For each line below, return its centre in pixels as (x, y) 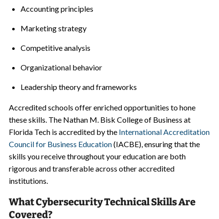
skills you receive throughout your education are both (97, 156)
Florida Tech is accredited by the (64, 132)
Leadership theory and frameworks (78, 87)
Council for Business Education (60, 144)
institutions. (28, 181)
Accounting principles (57, 9)
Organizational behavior (61, 67)
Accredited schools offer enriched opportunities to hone (102, 107)
